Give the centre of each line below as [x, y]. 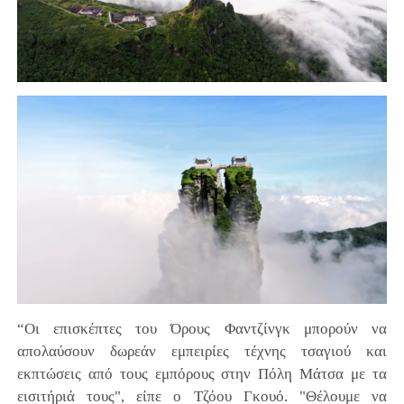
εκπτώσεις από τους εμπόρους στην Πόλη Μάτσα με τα [202, 373]
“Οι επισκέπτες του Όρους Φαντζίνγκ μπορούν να [202, 328]
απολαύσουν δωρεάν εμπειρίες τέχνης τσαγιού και [202, 351]
